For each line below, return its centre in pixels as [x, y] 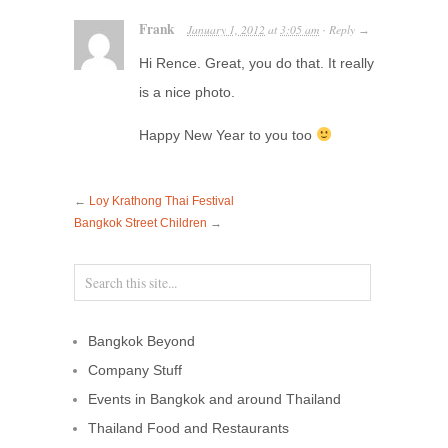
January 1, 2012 [226, 29]
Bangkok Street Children [140, 222]
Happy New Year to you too [227, 134]
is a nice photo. [187, 91]
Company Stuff [135, 369]
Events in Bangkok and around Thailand [214, 398]
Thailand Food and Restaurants [188, 427]
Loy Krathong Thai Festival [161, 200]
